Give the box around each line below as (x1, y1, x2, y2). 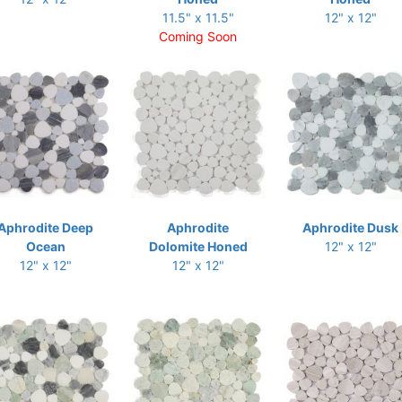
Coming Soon (159, 29, 237, 44)
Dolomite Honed (148, 239, 248, 254)
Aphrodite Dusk (302, 220, 398, 235)
